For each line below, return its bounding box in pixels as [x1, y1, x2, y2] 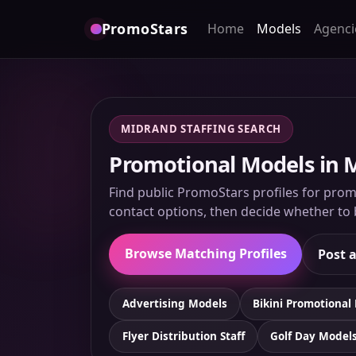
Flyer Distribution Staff [122, 329, 245, 344]
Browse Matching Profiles [124, 244, 287, 262]
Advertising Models [122, 296, 227, 311]
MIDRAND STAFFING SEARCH [120, 122, 282, 137]
